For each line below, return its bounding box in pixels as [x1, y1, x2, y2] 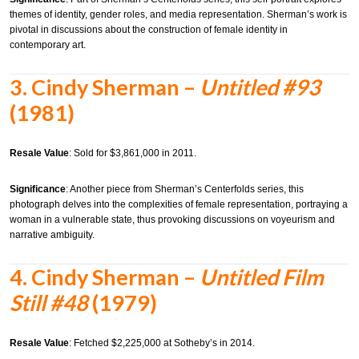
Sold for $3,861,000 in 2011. [74, 147, 196, 159]
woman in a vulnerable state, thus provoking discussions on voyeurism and [10, 214, 335, 226]
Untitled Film [200, 264, 324, 291]
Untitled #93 [200, 74, 321, 101]
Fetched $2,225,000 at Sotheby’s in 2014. [74, 337, 255, 349]
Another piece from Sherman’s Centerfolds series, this [70, 184, 304, 196]
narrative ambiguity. [10, 229, 95, 241]
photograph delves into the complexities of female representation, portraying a [10, 199, 348, 211]
